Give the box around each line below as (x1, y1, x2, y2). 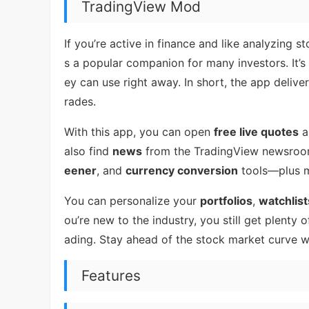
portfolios (200, 194, 252, 208)
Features (81, 266, 141, 284)
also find (64, 144, 112, 159)
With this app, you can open (64, 125, 214, 139)
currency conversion (126, 163, 238, 178)
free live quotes (214, 125, 299, 139)
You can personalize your (64, 194, 200, 208)
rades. (64, 94, 96, 109)
